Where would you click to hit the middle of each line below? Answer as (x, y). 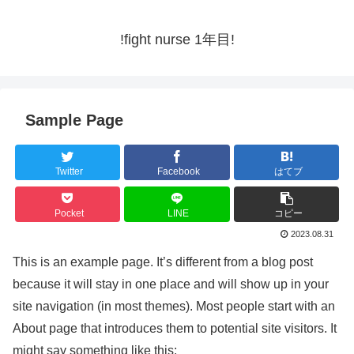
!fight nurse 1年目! (177, 40)
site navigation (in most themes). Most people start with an (174, 307)
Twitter (69, 171)
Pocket (69, 213)
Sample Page (74, 121)
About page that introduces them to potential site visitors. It (175, 329)
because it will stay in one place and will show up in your (171, 284)
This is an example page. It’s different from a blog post (163, 262)
